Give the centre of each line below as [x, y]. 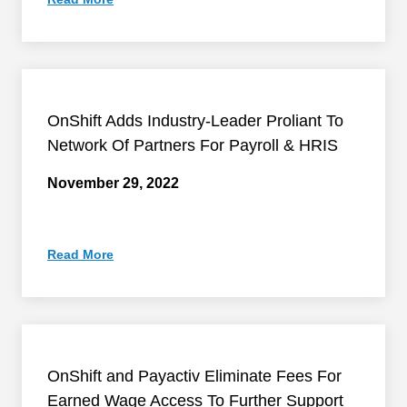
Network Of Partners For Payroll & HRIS [193, 145]
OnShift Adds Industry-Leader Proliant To [195, 121]
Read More [80, 254]
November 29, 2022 [113, 183]
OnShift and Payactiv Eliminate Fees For [194, 376]
